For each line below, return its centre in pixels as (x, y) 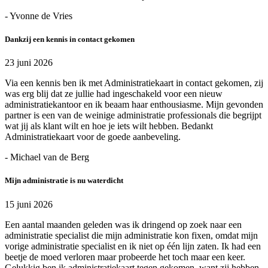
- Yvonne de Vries (39, 16)
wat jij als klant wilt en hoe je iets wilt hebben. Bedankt (109, 126)
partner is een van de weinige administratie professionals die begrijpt (133, 115)
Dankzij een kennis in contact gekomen (70, 39)
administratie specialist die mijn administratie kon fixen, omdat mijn (131, 235)
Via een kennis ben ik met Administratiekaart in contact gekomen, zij (134, 83)
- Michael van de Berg (47, 157)
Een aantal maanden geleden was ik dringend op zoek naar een (123, 224)
